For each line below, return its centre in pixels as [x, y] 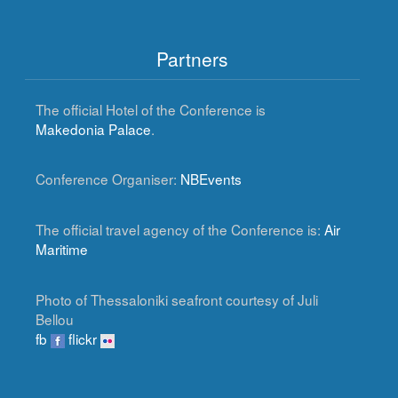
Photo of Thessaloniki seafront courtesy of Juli [177, 299]
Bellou [55, 318]
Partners [192, 59]
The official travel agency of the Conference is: [180, 230]
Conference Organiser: [108, 179]
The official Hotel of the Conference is [151, 109]
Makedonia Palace [94, 128]
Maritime [62, 249]
